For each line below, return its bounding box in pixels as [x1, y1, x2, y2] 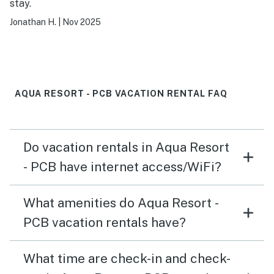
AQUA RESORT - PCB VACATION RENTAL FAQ [15, 89, 228, 99]
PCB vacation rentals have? [52, 215, 186, 231]
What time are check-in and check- [23, 251, 231, 267]
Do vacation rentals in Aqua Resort [23, 139, 229, 155]
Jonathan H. [10, 17, 56, 28]
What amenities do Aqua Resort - [23, 195, 219, 211]
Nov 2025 [62, 17, 101, 28]
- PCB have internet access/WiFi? [59, 159, 221, 175]
